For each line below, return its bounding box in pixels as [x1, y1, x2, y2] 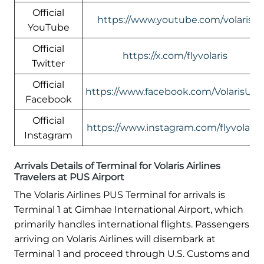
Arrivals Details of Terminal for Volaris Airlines [14, 160, 220, 171]
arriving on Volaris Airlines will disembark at [14, 233, 216, 245]
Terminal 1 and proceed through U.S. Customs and [14, 247, 250, 259]
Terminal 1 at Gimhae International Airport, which [14, 203, 243, 215]
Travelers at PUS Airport [14, 171, 124, 183]
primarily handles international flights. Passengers [14, 218, 249, 230]
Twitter [32, 57, 65, 69]
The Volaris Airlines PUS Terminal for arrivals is [14, 189, 225, 200]
